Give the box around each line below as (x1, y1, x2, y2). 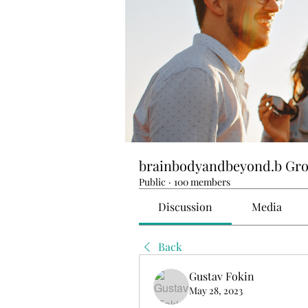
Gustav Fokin (189, 269, 254, 283)
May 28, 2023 (189, 284, 243, 297)
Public (139, 175, 166, 188)
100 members (174, 175, 230, 188)
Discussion (158, 199, 213, 214)
